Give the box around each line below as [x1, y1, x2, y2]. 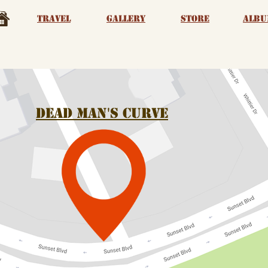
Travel [37, 13, 71, 24]
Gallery [106, 13, 145, 24]
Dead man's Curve [36, 105, 168, 122]
